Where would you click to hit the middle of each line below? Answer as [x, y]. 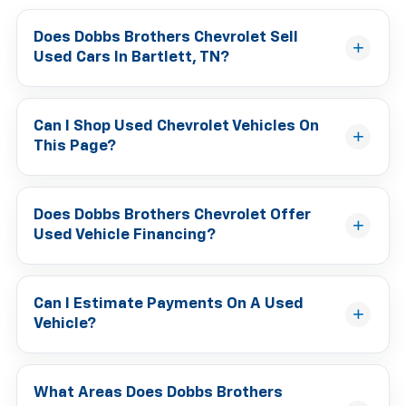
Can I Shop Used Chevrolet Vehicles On [176, 126]
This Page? [75, 146]
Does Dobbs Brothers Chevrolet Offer [172, 215]
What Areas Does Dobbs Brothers [158, 392]
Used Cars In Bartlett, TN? [131, 57]
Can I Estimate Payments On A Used [169, 304]
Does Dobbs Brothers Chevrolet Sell [166, 37]
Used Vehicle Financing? [125, 235]
